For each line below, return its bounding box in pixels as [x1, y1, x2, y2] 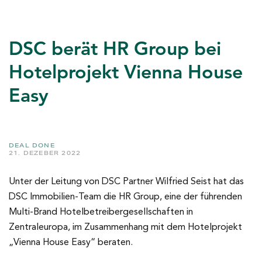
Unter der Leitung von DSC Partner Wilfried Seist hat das [9, 177, 244, 187]
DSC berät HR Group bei [9, 36, 221, 60]
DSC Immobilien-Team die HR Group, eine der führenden [9, 192, 242, 202]
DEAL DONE [9, 141, 55, 149]
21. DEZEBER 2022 [9, 149, 81, 157]
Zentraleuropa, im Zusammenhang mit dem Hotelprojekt [9, 223, 242, 232]
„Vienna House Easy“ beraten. [9, 238, 133, 247]
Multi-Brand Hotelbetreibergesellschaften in [9, 208, 193, 217]
